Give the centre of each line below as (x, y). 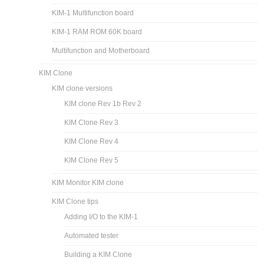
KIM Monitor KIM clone (88, 182)
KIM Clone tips (75, 201)
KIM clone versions (82, 88)
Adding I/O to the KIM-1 (101, 217)
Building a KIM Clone (98, 254)
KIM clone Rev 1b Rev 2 (103, 103)
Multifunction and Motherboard (101, 50)
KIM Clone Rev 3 (92, 122)
